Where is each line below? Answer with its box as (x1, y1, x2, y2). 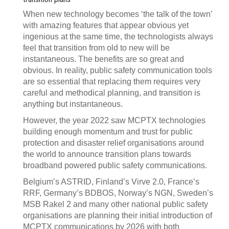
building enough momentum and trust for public (23, 127, 193, 136)
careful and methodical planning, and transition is (23, 88, 200, 97)
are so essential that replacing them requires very (23, 77, 200, 86)
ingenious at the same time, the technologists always (23, 32, 213, 41)
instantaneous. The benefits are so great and (23, 55, 184, 63)
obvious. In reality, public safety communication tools (23, 66, 212, 75)
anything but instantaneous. (23, 100, 123, 108)
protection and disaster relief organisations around (23, 139, 204, 147)
